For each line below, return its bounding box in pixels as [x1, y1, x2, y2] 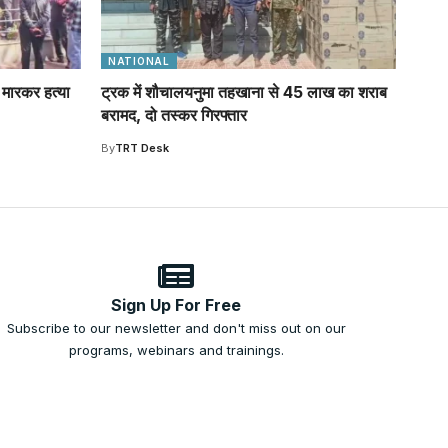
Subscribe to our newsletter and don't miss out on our [6, 320, 346, 337]
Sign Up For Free [111, 295, 242, 316]
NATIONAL [108, 55, 170, 68]
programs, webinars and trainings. [68, 342, 284, 359]
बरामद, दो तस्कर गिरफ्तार [101, 105, 247, 126]
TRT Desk [115, 141, 169, 156]
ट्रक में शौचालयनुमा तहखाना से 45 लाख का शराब [101, 82, 387, 103]
